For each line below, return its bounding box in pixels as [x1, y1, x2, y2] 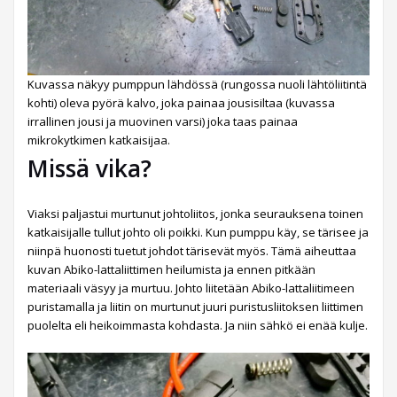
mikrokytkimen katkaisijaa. [27, 132, 170, 149]
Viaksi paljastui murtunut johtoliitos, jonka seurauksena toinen [27, 206, 363, 222]
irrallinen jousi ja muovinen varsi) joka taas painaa [27, 113, 298, 130]
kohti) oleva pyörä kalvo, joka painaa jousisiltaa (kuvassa [27, 95, 335, 112]
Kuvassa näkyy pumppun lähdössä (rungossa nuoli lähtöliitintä [27, 76, 367, 93]
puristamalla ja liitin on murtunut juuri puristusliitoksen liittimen [27, 299, 363, 315]
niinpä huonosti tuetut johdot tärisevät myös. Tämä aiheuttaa [27, 243, 356, 260]
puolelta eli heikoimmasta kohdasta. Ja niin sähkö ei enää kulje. [27, 317, 368, 334]
